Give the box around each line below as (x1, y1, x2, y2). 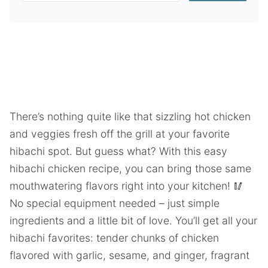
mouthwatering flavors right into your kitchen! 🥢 (10, 179, 244, 192)
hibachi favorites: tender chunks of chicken (10, 232, 219, 244)
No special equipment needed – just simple (10, 197, 220, 209)
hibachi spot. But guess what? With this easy (10, 145, 227, 157)
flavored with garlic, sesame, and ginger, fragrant (10, 249, 249, 261)
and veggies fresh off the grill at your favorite (10, 127, 230, 140)
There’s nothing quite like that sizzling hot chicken (10, 110, 251, 123)
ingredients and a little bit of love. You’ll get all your (10, 214, 257, 227)
